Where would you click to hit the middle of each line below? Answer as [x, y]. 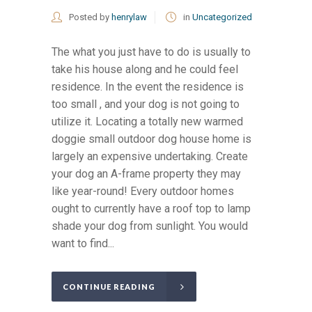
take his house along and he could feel [145, 70]
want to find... [83, 244]
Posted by [89, 17]
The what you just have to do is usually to [151, 52]
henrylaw [129, 17]
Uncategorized [222, 17]
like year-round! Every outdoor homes [143, 192]
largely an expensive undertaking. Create [150, 157]
